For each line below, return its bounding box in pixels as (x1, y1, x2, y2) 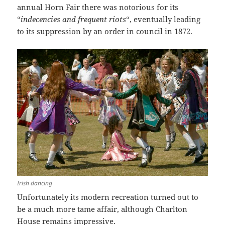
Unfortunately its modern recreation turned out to (17, 191, 199, 202)
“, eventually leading (126, 14, 201, 25)
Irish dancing (17, 178, 53, 187)
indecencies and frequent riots (21, 14, 127, 25)
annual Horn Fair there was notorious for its (17, 2, 179, 13)
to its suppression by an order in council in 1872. (17, 26, 193, 37)
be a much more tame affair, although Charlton (17, 203, 188, 214)
